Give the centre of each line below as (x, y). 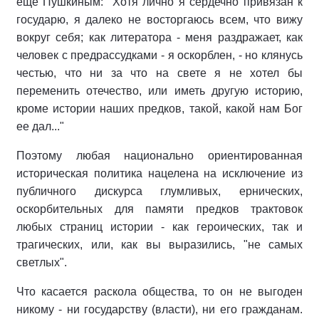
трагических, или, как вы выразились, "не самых (159, 245)
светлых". (42, 262)
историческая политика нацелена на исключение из (159, 173)
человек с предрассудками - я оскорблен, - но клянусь (159, 55)
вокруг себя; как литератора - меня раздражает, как (159, 37)
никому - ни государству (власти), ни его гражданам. (159, 309)
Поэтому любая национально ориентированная (159, 156)
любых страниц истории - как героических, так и (159, 227)
